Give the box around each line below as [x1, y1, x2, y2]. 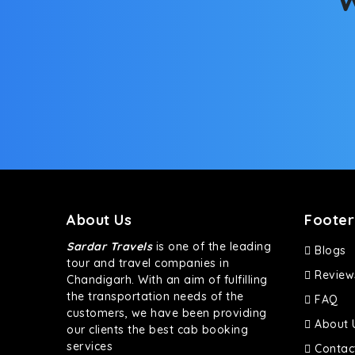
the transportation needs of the [67, 289, 244, 303]
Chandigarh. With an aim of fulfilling [67, 273, 268, 287]
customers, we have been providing [67, 306, 267, 320]
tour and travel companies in [67, 256, 229, 270]
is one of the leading [152, 239, 271, 254]
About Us [67, 211, 132, 229]
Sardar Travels [67, 239, 152, 254]
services [67, 339, 113, 353]
